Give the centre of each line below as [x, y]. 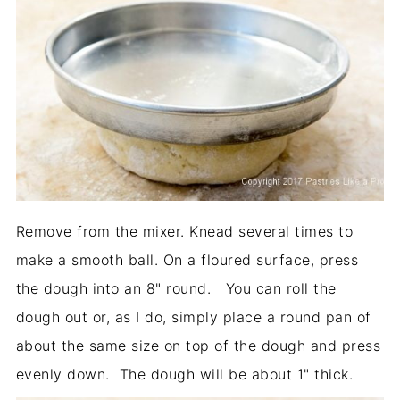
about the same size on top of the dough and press [198, 345]
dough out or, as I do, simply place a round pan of [193, 317]
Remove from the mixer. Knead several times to [184, 231]
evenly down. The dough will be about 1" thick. [184, 374]
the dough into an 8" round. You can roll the [176, 288]
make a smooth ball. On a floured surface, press [187, 259]
